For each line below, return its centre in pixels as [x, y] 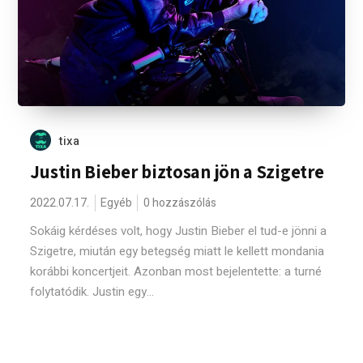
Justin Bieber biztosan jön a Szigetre [177, 172]
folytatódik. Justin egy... [92, 292]
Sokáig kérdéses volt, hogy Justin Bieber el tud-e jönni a [179, 231]
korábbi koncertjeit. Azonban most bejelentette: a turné [176, 271]
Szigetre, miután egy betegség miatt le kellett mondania [177, 251]
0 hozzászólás [180, 203]
